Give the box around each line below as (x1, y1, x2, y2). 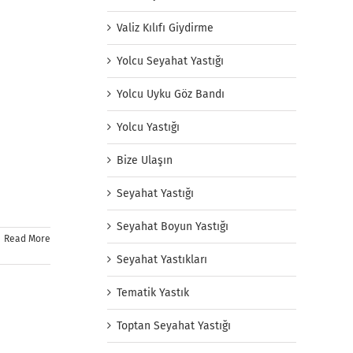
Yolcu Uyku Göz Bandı (117, 87, 225, 102)
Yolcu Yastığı (117, 121, 180, 135)
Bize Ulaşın (117, 154, 173, 168)
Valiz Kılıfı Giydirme (117, 21, 214, 35)
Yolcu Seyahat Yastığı (117, 54, 224, 69)
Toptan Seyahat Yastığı (117, 319, 231, 333)
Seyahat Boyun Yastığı (117, 220, 229, 234)
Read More (4, 233, 50, 245)
